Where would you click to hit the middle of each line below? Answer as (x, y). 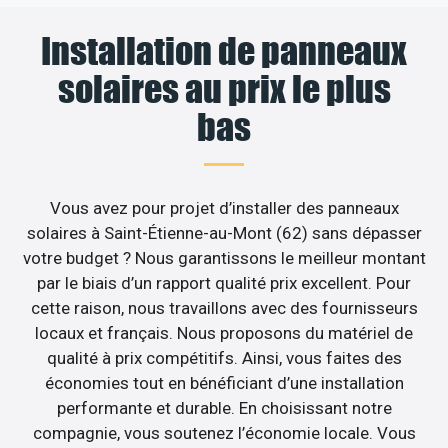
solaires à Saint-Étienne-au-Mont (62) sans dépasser (224, 233)
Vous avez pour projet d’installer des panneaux (224, 208)
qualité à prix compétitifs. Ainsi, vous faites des (224, 358)
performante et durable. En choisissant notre (224, 408)
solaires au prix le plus (224, 89)
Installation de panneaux (224, 51)
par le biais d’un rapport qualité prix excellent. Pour (224, 283)
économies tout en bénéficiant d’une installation (224, 383)
